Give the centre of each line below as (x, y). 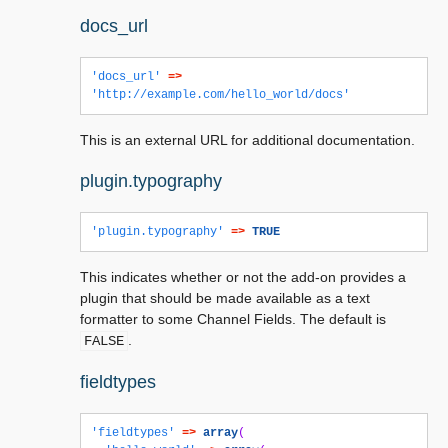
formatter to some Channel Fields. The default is (233, 319)
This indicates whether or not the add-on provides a (243, 277)
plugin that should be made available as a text (225, 298)
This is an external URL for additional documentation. (247, 140)
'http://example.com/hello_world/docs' (220, 95)
